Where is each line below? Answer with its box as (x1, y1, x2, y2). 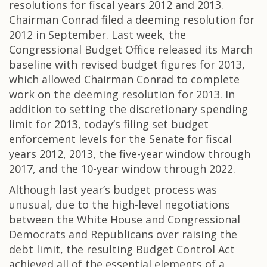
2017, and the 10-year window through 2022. (9, 162, 235, 176)
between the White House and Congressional (9, 212, 240, 226)
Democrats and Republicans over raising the (9, 227, 237, 241)
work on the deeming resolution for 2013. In (9, 87, 235, 101)
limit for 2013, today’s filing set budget (9, 117, 209, 131)
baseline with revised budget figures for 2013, (9, 57, 245, 72)
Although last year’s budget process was (9, 182, 217, 197)
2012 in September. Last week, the (9, 27, 186, 42)
